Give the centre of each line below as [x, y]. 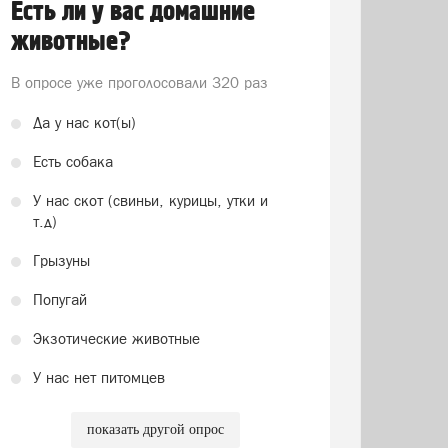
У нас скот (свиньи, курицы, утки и [150, 200]
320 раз [239, 82]
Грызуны [61, 260]
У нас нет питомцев [98, 377]
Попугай [59, 299]
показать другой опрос [155, 429]
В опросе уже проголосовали [111, 82]
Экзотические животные [116, 338]
